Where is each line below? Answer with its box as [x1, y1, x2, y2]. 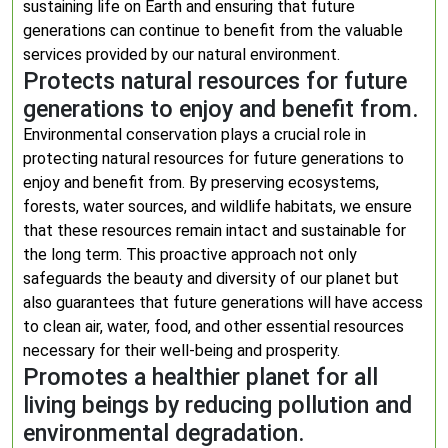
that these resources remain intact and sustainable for [23, 221, 406, 240]
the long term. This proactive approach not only [23, 245, 357, 264]
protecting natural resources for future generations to [23, 149, 404, 168]
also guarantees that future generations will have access [23, 293, 423, 312]
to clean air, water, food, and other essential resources [23, 317, 404, 336]
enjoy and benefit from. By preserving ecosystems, [23, 173, 379, 192]
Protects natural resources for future [23, 67, 407, 95]
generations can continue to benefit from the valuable [23, 21, 403, 40]
